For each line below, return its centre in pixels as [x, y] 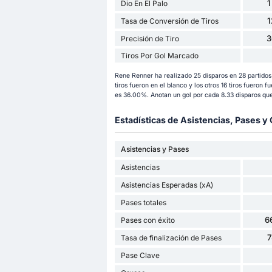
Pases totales [143, 203]
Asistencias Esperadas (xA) [167, 185]
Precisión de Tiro [150, 38]
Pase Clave [140, 256]
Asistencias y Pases [155, 149]
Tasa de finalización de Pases [171, 238]
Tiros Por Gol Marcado [159, 55]
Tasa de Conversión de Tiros [169, 21]
